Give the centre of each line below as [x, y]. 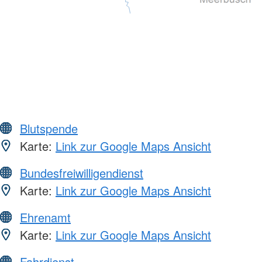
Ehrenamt [45, 218]
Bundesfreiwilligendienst [82, 173]
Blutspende [49, 129]
